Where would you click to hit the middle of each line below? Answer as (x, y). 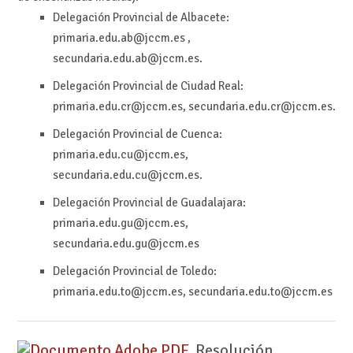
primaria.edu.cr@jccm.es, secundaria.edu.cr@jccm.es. (194, 107)
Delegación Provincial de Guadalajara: (149, 203)
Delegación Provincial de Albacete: (141, 18)
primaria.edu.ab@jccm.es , (121, 38)
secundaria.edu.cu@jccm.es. (127, 175)
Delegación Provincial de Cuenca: (137, 134)
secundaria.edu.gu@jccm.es (126, 244)
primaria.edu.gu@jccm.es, (120, 223)
